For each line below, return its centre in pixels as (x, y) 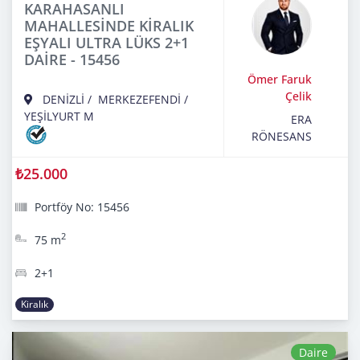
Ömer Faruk (280, 80)
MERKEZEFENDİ (139, 100)
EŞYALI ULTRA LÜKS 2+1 (106, 43)
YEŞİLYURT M (59, 117)
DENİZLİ (63, 100)
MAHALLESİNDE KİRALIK (109, 26)
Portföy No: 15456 (82, 207)
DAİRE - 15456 (72, 60)
